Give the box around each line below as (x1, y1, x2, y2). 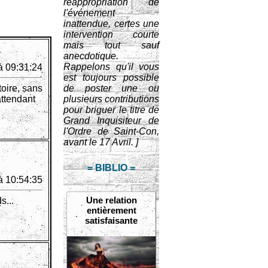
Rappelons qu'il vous (63, 62, 159, 72)
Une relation (86, 195, 137, 205)
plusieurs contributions (63, 94, 159, 104)
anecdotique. (63, 51, 118, 61)
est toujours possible (63, 72, 159, 83)
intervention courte (63, 29, 159, 39)
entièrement (86, 205, 136, 215)
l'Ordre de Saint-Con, (63, 126, 159, 136)
